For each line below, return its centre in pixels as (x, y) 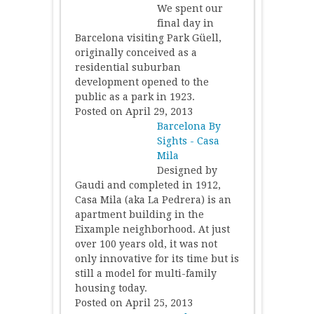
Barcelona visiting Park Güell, (148, 37)
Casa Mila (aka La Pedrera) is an (153, 199)
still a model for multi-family (145, 273)
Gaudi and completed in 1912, (148, 185)
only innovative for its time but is (157, 258)
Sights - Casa (188, 141)
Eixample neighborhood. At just (152, 229)
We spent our (190, 8)
